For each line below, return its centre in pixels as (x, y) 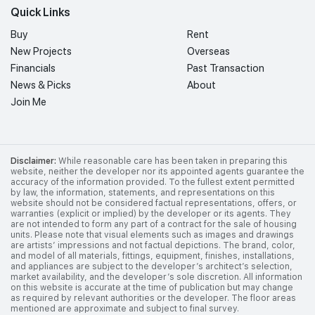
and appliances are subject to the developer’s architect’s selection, (152, 266)
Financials (33, 68)
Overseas (208, 51)
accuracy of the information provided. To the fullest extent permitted (153, 182)
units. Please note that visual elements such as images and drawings (152, 234)
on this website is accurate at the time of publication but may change (152, 287)
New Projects (41, 51)
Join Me (28, 102)
